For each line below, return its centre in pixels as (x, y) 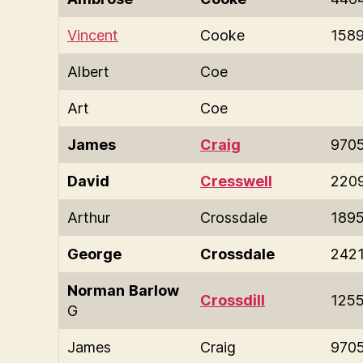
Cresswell (236, 181)
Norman (96, 290)
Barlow (154, 290)
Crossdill (233, 300)
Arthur (89, 217)
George (94, 254)
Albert (88, 71)
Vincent (93, 35)
